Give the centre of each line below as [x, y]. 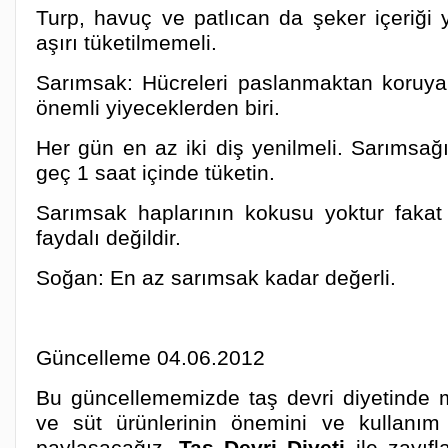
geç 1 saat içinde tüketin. [155, 172]
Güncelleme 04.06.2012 [150, 357]
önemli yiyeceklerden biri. [158, 107]
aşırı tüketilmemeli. [126, 42]
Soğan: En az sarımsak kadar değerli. [216, 277]
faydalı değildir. [108, 237]
